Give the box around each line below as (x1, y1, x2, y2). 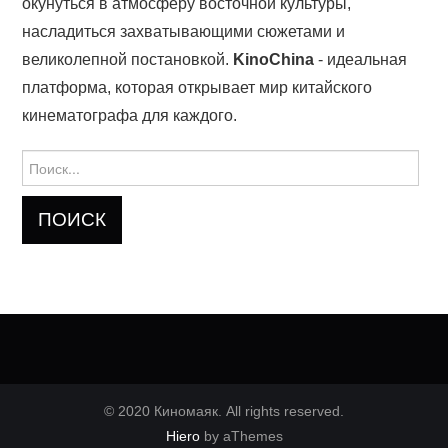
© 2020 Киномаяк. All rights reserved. (104, 402, 344, 419)
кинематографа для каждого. (22, 106, 238, 124)
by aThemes (199, 427, 283, 444)
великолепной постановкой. (22, 50, 234, 68)
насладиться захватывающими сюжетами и (22, 22, 346, 40)
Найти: (22, 151, 67, 168)
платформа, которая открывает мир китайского (22, 78, 373, 96)
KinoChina (233, 50, 315, 68)
